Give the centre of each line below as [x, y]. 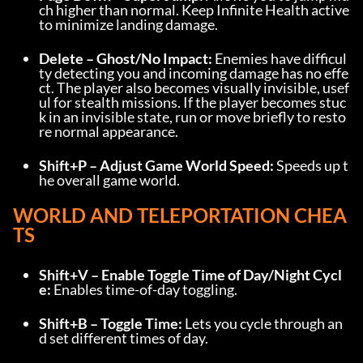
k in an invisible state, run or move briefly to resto [192, 117]
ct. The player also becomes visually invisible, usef [194, 88]
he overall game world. [109, 180]
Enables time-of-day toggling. [144, 289]
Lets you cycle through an [263, 323]
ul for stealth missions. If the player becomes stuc [192, 102]
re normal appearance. [109, 131]
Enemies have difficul [280, 58]
